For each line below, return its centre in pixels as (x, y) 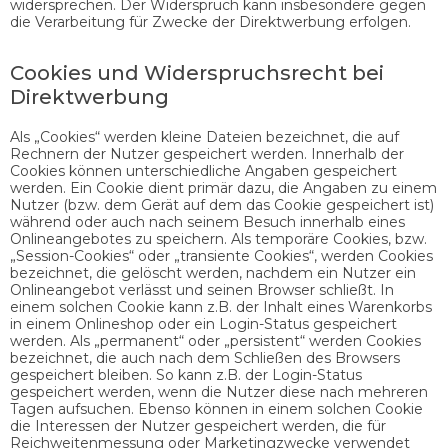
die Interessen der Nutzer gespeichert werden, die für (198, 425)
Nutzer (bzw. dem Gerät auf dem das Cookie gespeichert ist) (222, 204)
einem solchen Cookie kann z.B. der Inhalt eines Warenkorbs (221, 306)
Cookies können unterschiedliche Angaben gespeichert (203, 170)
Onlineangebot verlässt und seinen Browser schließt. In (202, 289)
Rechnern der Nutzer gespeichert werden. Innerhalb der (207, 153)
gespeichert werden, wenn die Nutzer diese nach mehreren (219, 391)
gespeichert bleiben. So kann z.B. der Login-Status (186, 374)
